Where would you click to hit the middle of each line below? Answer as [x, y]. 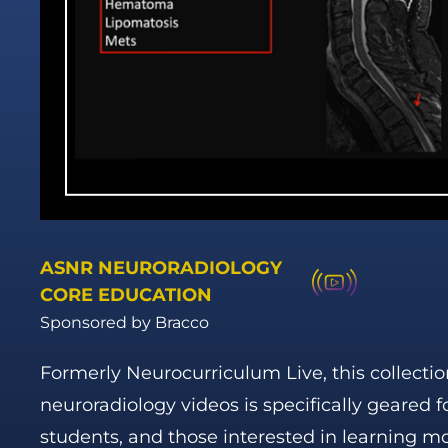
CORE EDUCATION [126, 295]
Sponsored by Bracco [124, 323]
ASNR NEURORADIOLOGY [161, 268]
